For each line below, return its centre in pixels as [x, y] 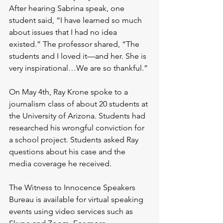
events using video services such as [72, 211]
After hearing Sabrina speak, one [68, 8]
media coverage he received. [60, 164]
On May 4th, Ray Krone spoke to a [69, 92]
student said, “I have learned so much [76, 20]
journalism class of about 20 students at [79, 104]
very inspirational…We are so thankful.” [78, 68]
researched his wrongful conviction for [78, 128]
